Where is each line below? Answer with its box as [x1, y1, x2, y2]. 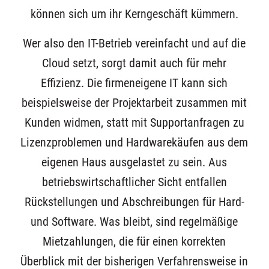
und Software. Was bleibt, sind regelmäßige [31, 215, 238, 229]
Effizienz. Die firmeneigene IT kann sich [41, 76, 228, 91]
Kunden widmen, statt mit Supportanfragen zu [24, 116, 244, 130]
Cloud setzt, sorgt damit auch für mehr [42, 56, 227, 71]
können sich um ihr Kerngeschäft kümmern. [30, 7, 238, 21]
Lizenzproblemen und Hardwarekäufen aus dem [20, 136, 249, 150]
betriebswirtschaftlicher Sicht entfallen [41, 175, 227, 190]
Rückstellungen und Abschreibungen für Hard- [24, 195, 244, 210]
